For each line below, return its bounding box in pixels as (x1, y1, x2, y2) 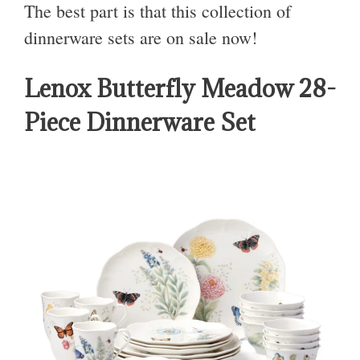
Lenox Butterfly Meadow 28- (24, 73, 336, 104)
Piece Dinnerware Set (24, 107, 256, 138)
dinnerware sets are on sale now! (24, 25, 257, 49)
